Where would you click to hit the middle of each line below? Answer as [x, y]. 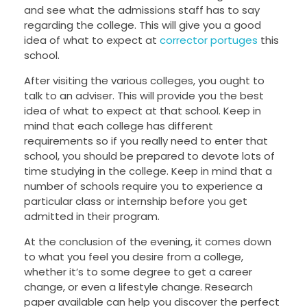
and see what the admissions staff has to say [142, 10]
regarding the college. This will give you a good [143, 25]
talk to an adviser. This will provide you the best [144, 96]
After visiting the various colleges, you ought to [144, 81]
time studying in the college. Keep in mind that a [148, 171]
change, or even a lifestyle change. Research [138, 287]
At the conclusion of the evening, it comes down [148, 242]
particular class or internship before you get [136, 201]
